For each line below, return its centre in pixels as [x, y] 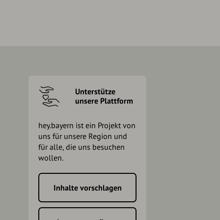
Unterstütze [95, 92]
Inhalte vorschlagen [87, 187]
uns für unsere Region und [83, 136]
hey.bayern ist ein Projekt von [87, 125]
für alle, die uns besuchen [82, 147]
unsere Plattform [104, 101]
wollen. [51, 157]
